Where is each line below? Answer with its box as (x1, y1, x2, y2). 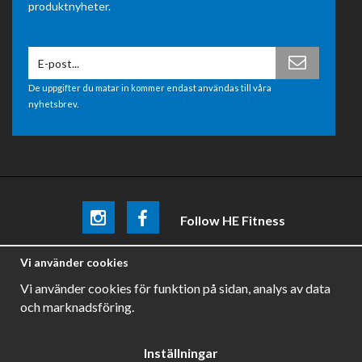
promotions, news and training (166, 242, 339, 257)
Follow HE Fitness (179, 213, 285, 229)
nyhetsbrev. (28, 99, 78, 110)
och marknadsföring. (20, 299, 134, 314)
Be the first (23, 242, 86, 257)
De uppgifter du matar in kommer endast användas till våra (28, 82, 271, 94)
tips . (167, 259, 195, 275)
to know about (85, 242, 166, 257)
